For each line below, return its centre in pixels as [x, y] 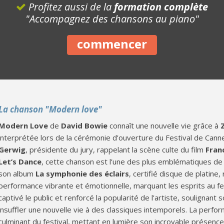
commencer [112, 44]
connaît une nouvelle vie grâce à [164, 125]
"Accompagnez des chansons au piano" [112, 19]
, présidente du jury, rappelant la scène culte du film [116, 149]
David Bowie [84, 125]
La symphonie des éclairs [82, 173]
